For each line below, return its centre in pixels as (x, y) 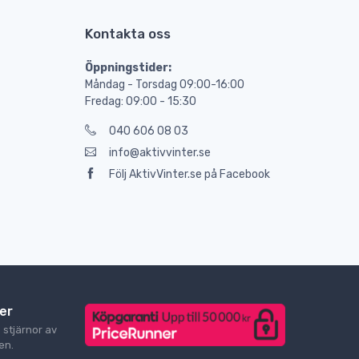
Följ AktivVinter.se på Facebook (190, 175)
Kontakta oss (128, 34)
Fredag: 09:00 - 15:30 (141, 102)
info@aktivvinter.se (160, 153)
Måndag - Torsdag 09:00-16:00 (165, 85)
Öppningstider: (128, 68)
